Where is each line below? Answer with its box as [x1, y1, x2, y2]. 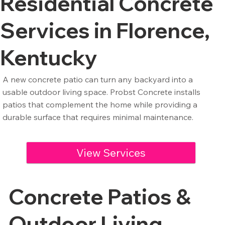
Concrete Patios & [9, 183, 191, 210]
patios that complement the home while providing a [2, 99, 197, 109]
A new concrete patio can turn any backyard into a [2, 74, 193, 84]
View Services [76, 145, 146, 159]
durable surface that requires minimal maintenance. [2, 111, 193, 122]
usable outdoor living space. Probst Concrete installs [2, 86, 200, 97]
